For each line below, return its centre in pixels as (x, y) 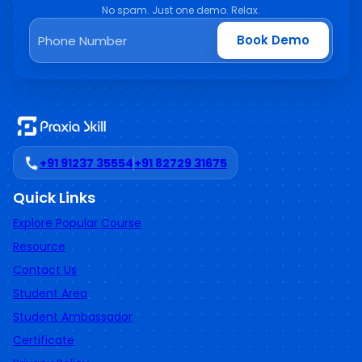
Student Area (50, 293)
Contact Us (45, 269)
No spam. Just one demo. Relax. (181, 11)
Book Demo (273, 40)
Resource (39, 246)
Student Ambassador (73, 316)
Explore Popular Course (77, 223)
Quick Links (54, 197)
